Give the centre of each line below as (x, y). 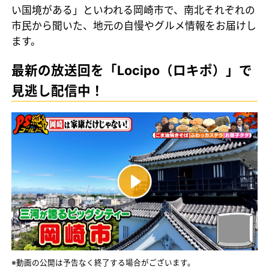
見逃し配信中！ (58, 90)
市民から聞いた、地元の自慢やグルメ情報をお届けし (134, 26)
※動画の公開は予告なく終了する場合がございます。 (104, 262)
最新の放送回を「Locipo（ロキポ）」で (132, 70)
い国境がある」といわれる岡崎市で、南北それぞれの (134, 10)
